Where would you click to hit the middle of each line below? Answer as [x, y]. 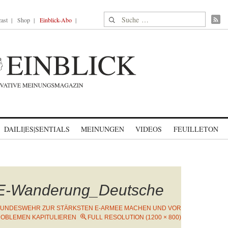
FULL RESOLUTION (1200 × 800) [134, 217]
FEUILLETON [196, 129]
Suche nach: [123, 18]
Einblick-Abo [56, 20]
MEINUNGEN [103, 129]
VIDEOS [149, 129]
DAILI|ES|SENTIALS [37, 129]
